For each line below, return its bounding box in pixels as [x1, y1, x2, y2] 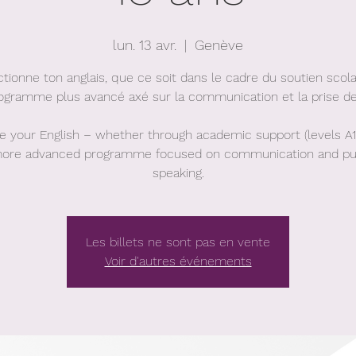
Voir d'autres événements [104, 253, 252, 269]
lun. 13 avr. [113, 37, 176, 53]
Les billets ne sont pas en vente [86, 234, 270, 250]
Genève [195, 37, 243, 53]
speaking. [152, 165, 204, 180]
